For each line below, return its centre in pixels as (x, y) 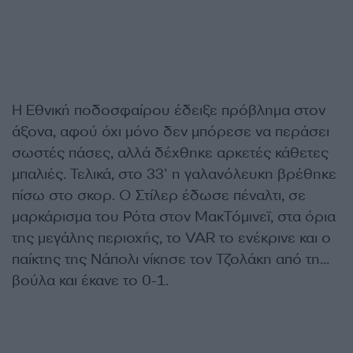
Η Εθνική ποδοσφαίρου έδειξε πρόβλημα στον (169, 110)
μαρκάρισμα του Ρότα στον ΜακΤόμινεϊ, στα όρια (174, 217)
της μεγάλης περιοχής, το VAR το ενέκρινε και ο (171, 238)
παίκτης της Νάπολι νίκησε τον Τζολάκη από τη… (171, 259)
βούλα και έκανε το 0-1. (90, 281)
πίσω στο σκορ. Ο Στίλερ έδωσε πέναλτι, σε (159, 195)
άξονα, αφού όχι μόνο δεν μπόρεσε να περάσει (171, 132)
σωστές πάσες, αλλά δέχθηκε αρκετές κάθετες (170, 153)
